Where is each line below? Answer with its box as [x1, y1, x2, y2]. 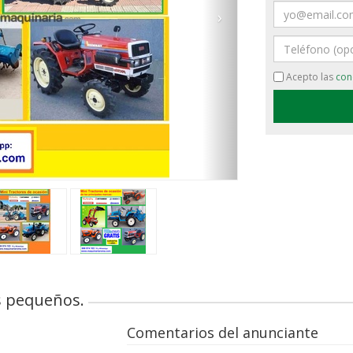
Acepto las [283, 70, 336, 84]
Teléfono [272, 35, 319, 50]
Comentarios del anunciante [127, 323, 319, 342]
